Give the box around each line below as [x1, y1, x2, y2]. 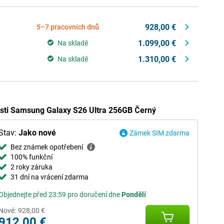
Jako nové [18, 128, 56, 137]
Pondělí [121, 190, 146, 198]
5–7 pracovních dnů [36, 23, 99, 31]
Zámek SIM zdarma [129, 129, 189, 137]
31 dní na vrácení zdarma [10, 173, 88, 181]
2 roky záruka [10, 163, 52, 171]
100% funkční [10, 153, 52, 161]
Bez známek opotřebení [10, 143, 83, 151]
